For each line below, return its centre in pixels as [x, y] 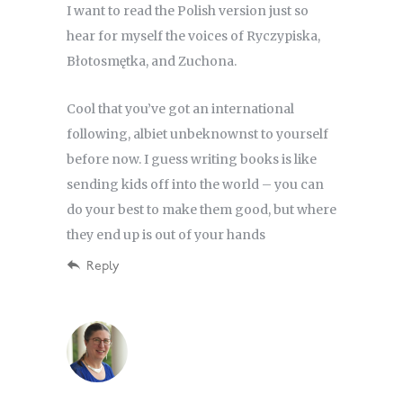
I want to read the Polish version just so [188, 11]
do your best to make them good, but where [201, 210]
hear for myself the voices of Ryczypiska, [193, 36]
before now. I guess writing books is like [192, 160]
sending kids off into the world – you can [195, 185]
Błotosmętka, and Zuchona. [152, 62]
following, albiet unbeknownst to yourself [197, 134]
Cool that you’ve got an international [180, 109]
